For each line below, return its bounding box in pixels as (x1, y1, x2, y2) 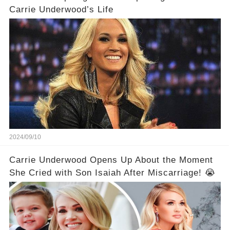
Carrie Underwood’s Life (9, 4, 113, 14)
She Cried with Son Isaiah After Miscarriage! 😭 (204, 167, 216, 178)
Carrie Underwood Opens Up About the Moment (9, 155, 213, 165)
